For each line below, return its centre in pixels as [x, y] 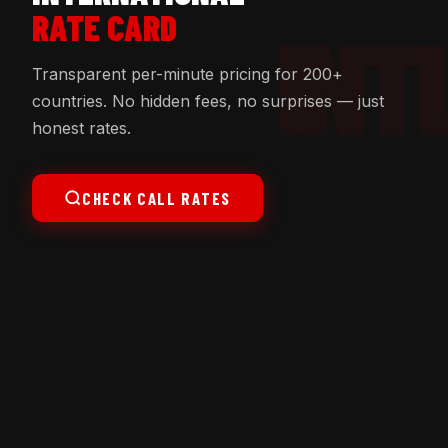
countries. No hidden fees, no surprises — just [208, 100]
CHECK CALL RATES [156, 197]
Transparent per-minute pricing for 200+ [187, 73]
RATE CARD [104, 26]
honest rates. [81, 127]
